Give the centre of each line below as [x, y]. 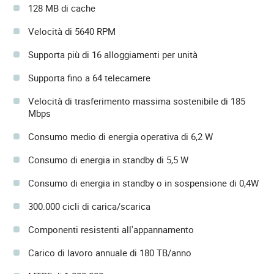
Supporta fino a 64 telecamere [89, 77]
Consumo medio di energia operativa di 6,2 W [120, 136]
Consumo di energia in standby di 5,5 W [108, 159]
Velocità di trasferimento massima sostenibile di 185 [137, 101]
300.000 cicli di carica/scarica [89, 206]
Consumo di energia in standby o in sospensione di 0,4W [143, 183]
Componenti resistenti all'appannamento [111, 229]
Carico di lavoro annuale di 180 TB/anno [110, 252]
